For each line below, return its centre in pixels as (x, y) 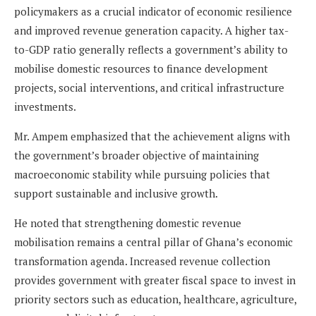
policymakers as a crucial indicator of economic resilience (153, 12)
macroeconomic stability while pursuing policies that (142, 175)
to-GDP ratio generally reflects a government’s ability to (151, 50)
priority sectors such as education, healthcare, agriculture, (155, 299)
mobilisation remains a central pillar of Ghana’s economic (153, 242)
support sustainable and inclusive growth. (116, 194)
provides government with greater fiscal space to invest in (155, 280)
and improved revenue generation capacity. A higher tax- (151, 31)
